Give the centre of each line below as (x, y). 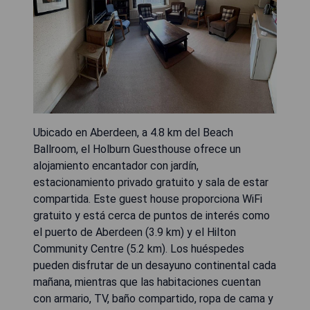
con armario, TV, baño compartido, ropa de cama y (153, 299)
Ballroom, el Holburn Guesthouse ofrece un (137, 149)
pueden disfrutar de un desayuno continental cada (155, 265)
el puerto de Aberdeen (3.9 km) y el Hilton (135, 232)
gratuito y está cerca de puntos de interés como (152, 216)
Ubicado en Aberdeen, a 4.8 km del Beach (133, 133)
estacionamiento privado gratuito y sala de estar (151, 182)
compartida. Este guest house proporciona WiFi (148, 199)
